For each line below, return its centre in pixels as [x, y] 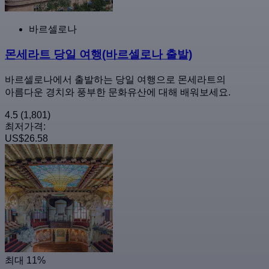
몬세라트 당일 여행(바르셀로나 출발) [98, 55]
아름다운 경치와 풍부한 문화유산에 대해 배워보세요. [118, 92]
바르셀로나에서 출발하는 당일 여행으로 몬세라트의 [115, 80]
